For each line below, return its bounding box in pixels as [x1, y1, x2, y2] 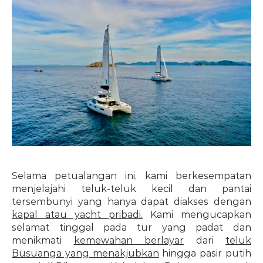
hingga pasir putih [159, 248, 252, 259]
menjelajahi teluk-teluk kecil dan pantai [12, 183, 251, 195]
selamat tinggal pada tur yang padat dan [12, 222, 251, 234]
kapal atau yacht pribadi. [12, 209, 143, 221]
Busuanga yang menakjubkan [12, 248, 159, 259]
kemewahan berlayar [73, 235, 184, 247]
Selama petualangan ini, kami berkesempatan [12, 170, 251, 182]
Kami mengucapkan [143, 209, 251, 221]
